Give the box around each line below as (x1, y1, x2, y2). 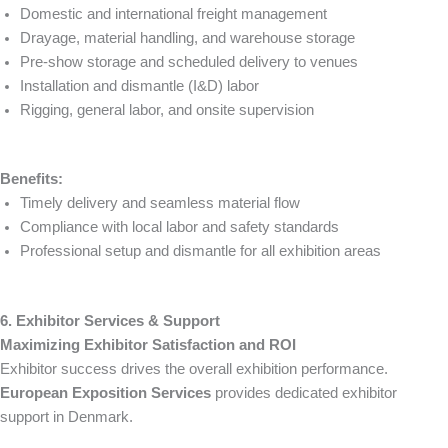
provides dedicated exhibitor (211, 385, 397, 402)
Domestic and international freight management (20, 5, 327, 22)
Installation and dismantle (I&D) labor (20, 77, 259, 94)
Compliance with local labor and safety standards (20, 219, 339, 236)
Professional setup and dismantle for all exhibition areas (20, 243, 381, 260)
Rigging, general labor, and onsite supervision (20, 101, 314, 118)
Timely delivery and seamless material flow (20, 195, 300, 212)
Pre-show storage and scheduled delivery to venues (20, 53, 358, 70)
